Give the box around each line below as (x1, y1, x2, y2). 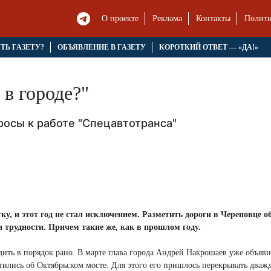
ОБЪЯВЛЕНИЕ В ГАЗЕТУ (57, 43, 146, 52)
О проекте (102, 14, 139, 24)
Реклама (152, 14, 183, 24)
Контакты (196, 14, 231, 24)
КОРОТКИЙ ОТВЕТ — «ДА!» (158, 43, 258, 52)
